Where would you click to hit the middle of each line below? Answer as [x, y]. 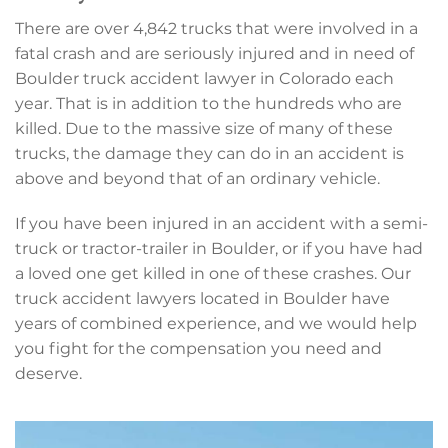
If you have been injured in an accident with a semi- [221, 224]
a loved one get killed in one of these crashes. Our [213, 274]
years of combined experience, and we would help [216, 324]
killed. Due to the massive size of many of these [204, 129]
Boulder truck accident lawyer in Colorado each [204, 79]
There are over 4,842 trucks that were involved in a [216, 29]
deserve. [48, 374]
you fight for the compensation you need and [198, 349]
